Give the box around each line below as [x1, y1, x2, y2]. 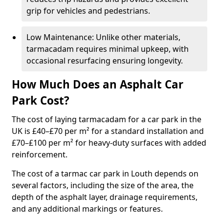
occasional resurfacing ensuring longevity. [26, 55, 183, 66]
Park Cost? [12, 93, 69, 108]
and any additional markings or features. [12, 203, 163, 214]
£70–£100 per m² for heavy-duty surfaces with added [12, 137, 206, 148]
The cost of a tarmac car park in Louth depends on [12, 168, 198, 179]
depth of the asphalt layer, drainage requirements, [12, 192, 197, 202]
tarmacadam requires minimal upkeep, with [26, 44, 189, 54]
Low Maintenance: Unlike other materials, [26, 32, 180, 43]
